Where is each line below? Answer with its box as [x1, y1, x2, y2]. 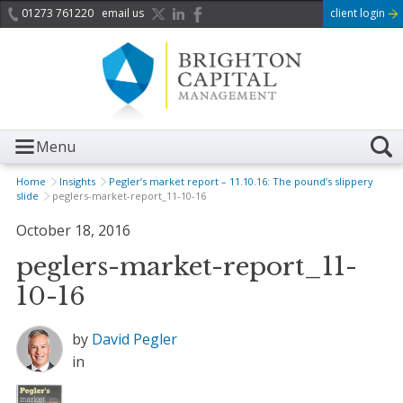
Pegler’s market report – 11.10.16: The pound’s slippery [108, 175, 373, 189]
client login [330, 5, 388, 21]
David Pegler [91, 329, 177, 350]
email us [101, 5, 144, 21]
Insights [58, 175, 95, 189]
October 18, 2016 [15, 220, 130, 241]
